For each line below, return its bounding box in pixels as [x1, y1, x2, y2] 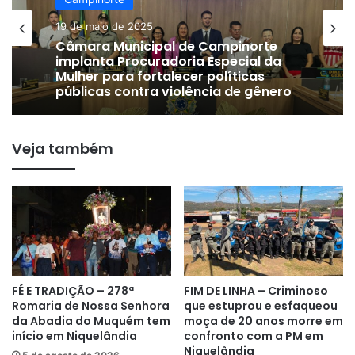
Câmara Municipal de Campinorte [55, 37, 277, 56]
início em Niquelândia [12, 328, 137, 345]
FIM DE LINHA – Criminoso [184, 283, 328, 300]
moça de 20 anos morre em [184, 313, 343, 330]
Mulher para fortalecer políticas [55, 67, 265, 86]
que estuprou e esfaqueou [184, 298, 338, 315]
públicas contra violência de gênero [55, 82, 292, 101]
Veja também [12, 139, 113, 159]
